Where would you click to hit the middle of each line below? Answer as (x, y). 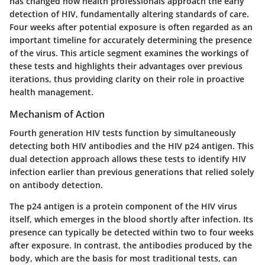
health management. (51, 92)
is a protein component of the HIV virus (156, 206)
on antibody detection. (56, 185)
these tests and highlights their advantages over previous (126, 66)
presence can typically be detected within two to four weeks (132, 232)
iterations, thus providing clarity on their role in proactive (127, 79)
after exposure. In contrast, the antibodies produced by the (131, 245)
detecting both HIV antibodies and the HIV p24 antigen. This (132, 146)
